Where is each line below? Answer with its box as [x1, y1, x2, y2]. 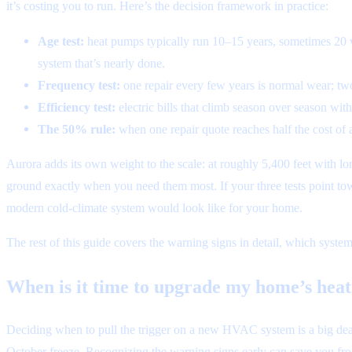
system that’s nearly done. [38, 55, 165, 71]
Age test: [38, 33, 84, 49]
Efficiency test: [38, 99, 115, 115]
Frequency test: [38, 77, 120, 93]
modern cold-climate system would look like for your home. [6, 200, 302, 216]
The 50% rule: [38, 121, 115, 137]
